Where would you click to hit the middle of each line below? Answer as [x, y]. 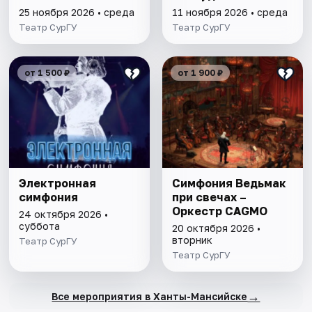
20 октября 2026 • [216, 228]
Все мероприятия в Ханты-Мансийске [150, 296]
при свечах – [209, 197]
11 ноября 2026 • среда [229, 13]
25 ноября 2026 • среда [77, 13]
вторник [192, 240]
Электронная [58, 184]
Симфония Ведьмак [229, 184]
